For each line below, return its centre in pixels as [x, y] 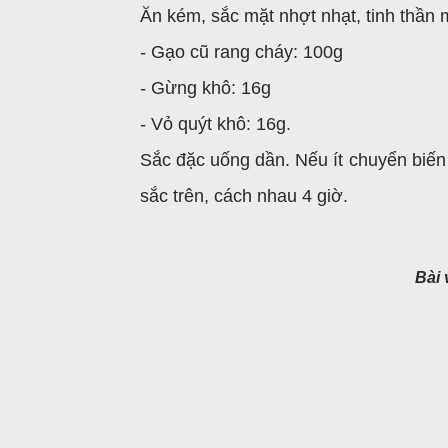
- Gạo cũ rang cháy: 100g [241, 52]
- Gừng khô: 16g [205, 88]
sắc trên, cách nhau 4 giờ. [244, 196]
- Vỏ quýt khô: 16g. [215, 124]
